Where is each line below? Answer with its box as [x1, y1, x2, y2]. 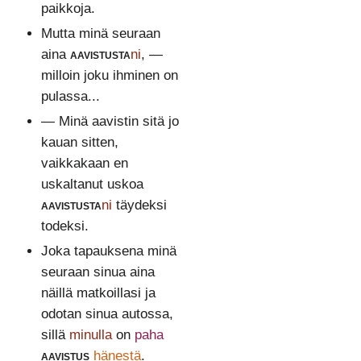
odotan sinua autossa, [40, 306, 173, 322]
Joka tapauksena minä [40, 243, 176, 259]
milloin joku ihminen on [40, 68, 178, 84]
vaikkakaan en [40, 156, 128, 172]
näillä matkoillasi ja [40, 285, 156, 301]
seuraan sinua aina [40, 264, 155, 280]
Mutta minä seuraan [40, 26, 160, 42]
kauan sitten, [40, 135, 118, 151]
